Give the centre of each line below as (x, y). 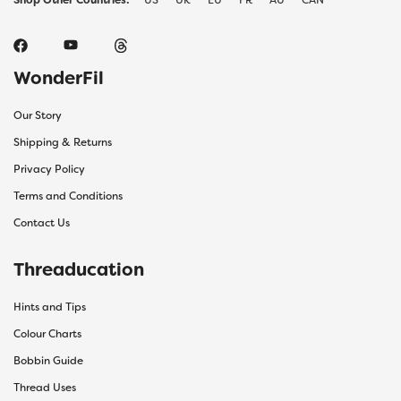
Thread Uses (45, 387)
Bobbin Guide (48, 360)
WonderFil (59, 77)
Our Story (38, 115)
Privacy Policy (49, 169)
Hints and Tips (50, 307)
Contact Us (42, 222)
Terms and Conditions (68, 196)
